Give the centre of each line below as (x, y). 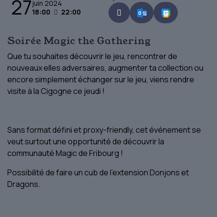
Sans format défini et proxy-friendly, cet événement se (104, 130)
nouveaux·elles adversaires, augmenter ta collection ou (105, 68)
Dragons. (24, 184)
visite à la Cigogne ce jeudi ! (56, 91)
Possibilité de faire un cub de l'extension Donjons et (98, 172)
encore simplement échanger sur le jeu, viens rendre (101, 79)
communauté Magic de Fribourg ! (65, 153)
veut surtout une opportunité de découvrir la (86, 141)
